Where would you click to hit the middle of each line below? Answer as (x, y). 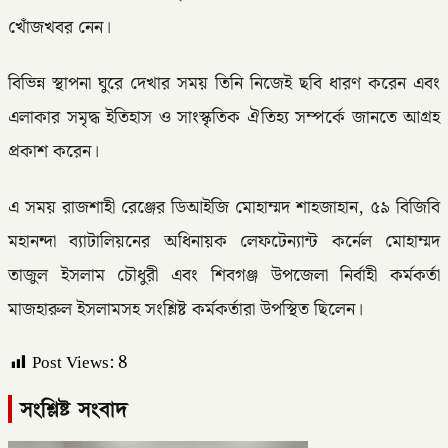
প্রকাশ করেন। (53, 152)
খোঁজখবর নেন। (59, 28)
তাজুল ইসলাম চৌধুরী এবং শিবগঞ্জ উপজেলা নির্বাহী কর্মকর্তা (224, 276)
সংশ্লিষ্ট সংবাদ (74, 408)
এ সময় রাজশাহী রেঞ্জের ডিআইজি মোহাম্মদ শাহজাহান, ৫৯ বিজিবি (224, 208)
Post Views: (73, 363)
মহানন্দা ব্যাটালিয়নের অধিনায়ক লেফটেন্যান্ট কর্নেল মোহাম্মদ (224, 242)
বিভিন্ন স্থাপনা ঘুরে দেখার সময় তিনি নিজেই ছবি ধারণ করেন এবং (224, 84)
